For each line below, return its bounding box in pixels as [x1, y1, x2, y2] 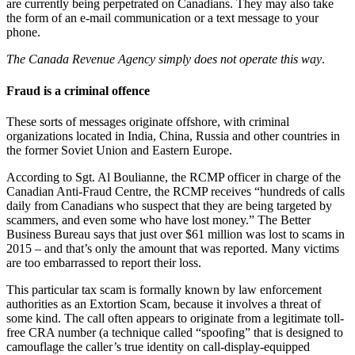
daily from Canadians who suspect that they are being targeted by [6, 199, 332, 212]
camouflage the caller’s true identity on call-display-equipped [6, 340, 310, 353]
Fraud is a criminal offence [6, 83, 150, 97]
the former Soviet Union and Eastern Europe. [6, 143, 232, 157]
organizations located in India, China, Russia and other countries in [6, 129, 340, 143]
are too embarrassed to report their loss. [6, 256, 201, 269]
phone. [6, 25, 40, 40]
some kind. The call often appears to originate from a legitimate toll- [6, 311, 344, 325]
